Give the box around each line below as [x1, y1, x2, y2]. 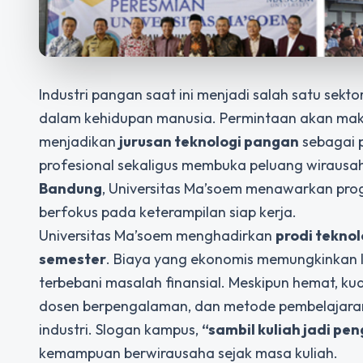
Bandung [39, 179, 102, 198]
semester [39, 250, 106, 268]
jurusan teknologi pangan [119, 132, 299, 151]
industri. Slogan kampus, [39, 320, 202, 339]
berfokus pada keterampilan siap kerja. [39, 203, 297, 221]
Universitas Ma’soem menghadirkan [39, 226, 275, 245]
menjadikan [39, 132, 119, 151]
